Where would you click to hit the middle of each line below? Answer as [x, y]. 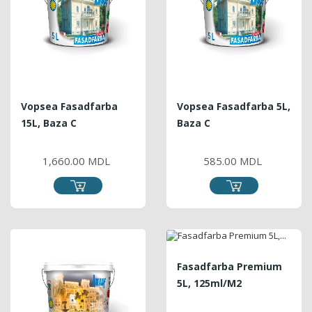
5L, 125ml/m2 [209, 283]
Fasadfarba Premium [229, 267]
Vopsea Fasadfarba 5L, [234, 106]
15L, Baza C [49, 123]
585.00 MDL [232, 161]
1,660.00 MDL [76, 161]
